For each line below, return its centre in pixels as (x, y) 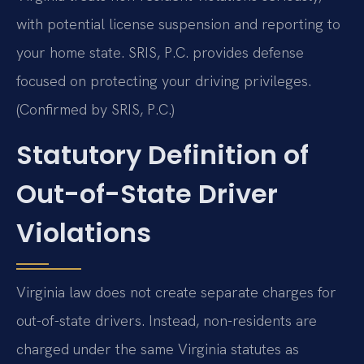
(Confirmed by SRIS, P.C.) (95, 110)
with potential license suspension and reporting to (178, 24)
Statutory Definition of (162, 154)
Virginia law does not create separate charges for (176, 292)
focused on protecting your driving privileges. (164, 81)
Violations (84, 232)
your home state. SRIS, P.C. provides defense (160, 53)
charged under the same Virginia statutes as (158, 349)
